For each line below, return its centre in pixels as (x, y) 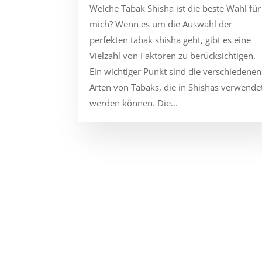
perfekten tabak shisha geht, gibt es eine (170, 39)
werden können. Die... (134, 103)
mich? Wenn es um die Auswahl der (161, 24)
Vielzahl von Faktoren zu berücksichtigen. (173, 55)
